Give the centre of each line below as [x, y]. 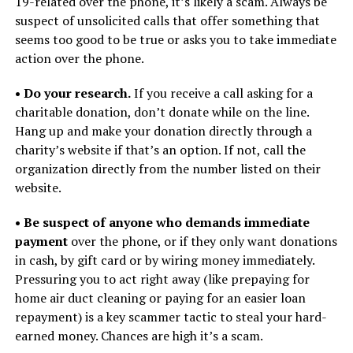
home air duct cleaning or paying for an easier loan [160, 298]
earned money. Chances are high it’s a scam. [139, 336]
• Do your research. [72, 93]
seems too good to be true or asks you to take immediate [175, 39]
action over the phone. [79, 58]
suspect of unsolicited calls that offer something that [167, 20]
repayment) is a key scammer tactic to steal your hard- [171, 317]
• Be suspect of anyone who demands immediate [162, 222]
